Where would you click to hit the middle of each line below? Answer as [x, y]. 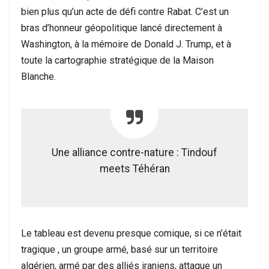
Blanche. [38, 77]
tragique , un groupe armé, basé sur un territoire [119, 249]
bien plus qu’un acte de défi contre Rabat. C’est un [125, 12]
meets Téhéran [134, 169]
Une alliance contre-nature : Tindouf [134, 153]
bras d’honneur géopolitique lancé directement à [122, 28]
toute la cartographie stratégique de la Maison [117, 60]
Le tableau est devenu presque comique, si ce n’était [131, 233]
